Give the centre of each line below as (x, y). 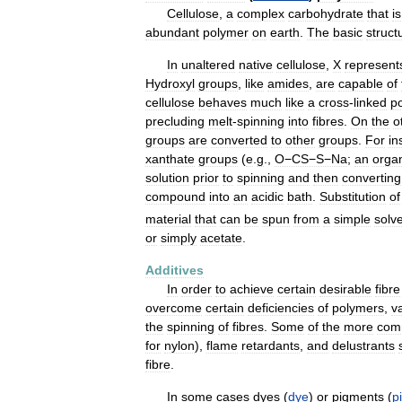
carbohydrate (326, 14)
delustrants (363, 346)
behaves (223, 103)
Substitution (353, 197)
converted (239, 140)
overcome (174, 308)
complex (261, 14)
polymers (358, 308)
